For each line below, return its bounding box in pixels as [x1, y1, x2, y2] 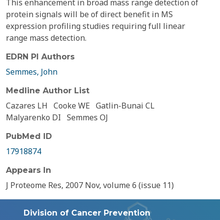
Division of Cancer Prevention [24, 208, 150, 218]
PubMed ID [6, 132, 52, 141]
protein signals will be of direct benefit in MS [6, 9, 173, 20]
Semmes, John [6, 66, 57, 77]
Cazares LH [6, 100, 48, 111]
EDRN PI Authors [6, 52, 75, 61]
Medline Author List [6, 86, 89, 95]
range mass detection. [6, 32, 86, 43]
